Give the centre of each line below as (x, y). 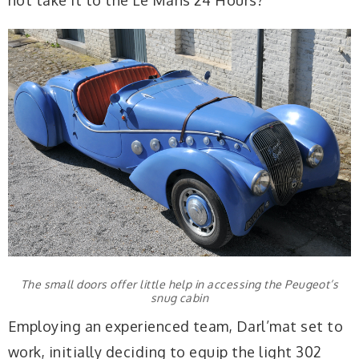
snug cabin (179, 298)
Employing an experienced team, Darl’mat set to (176, 326)
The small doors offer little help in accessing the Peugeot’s (179, 284)
